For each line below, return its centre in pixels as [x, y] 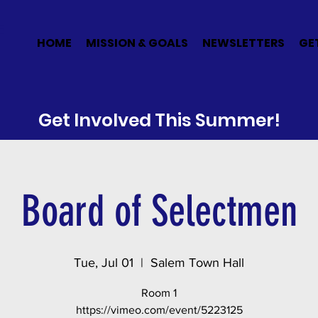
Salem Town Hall [197, 263]
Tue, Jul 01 [104, 263]
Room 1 [159, 293]
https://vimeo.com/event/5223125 [159, 310]
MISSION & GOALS [137, 43]
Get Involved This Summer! [159, 120]
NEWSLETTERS [243, 43]
